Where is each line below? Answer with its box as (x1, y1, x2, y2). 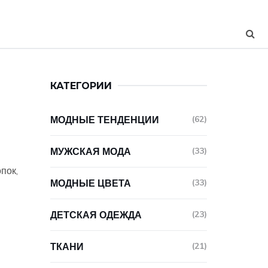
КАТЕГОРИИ (50, 80, 112, 92)
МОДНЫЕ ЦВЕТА (50, 177, 131, 189)
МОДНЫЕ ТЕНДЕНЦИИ (50, 114, 159, 126)
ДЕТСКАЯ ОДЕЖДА (50, 209, 142, 221)
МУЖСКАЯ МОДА (50, 145, 131, 157)
